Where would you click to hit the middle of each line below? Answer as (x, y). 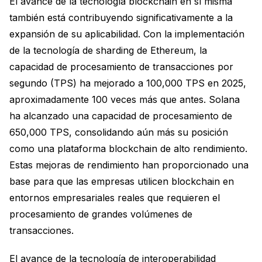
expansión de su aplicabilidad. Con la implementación (127, 34)
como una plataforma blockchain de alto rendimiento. (128, 149)
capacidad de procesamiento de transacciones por (121, 67)
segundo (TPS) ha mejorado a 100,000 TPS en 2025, (128, 83)
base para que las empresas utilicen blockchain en (122, 181)
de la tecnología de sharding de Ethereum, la (108, 50)
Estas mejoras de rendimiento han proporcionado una (129, 165)
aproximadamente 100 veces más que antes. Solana (125, 99)
